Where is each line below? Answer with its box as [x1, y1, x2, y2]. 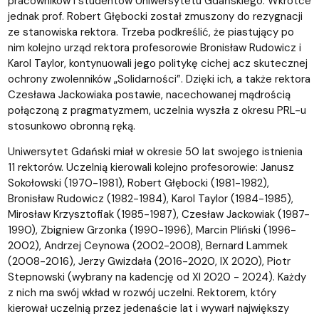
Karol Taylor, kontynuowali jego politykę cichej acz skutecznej [7, 56, 308, 71]
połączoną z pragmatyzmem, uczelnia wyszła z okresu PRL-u [7, 103, 306, 118]
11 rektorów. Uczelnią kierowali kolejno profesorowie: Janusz [7, 160, 294, 175]
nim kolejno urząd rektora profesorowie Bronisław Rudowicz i [7, 41, 301, 56]
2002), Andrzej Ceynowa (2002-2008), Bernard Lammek [7, 239, 288, 253]
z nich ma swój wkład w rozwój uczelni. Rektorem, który [7, 286, 276, 300]
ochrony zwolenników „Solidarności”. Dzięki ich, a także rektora [7, 72, 310, 87]
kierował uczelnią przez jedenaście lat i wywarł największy [7, 301, 289, 316]
